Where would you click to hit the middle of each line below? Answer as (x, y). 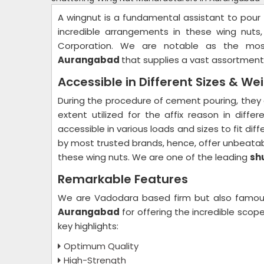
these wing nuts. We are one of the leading (154, 157)
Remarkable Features (124, 179)
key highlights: (89, 226)
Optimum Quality (101, 246)
